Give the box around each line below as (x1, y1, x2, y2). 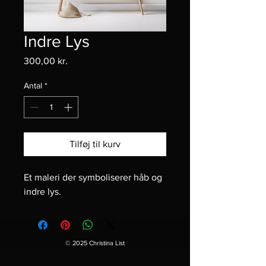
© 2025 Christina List (65, 239, 125, 246)
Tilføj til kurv (69, 139, 121, 149)
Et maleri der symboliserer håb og (24, 172, 164, 182)
